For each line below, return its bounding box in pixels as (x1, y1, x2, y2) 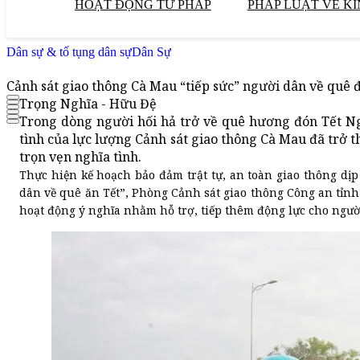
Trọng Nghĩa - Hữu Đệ (19, 95, 157, 113)
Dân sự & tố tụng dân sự (6, 45, 132, 59)
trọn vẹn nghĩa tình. (19, 148, 141, 166)
